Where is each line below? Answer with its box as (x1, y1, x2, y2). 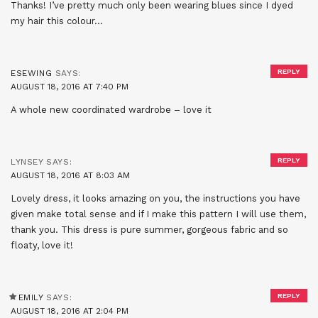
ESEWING (11, 67, 53, 78)
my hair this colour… (11, 15, 103, 26)
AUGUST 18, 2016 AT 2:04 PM (11, 305, 128, 316)
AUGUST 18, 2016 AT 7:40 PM (11, 81, 128, 92)
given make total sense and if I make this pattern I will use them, (11, 208, 306, 219)
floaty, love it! (11, 239, 73, 251)
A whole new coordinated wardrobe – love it (11, 104, 212, 115)
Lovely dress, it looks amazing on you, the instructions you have (11, 192, 300, 204)
